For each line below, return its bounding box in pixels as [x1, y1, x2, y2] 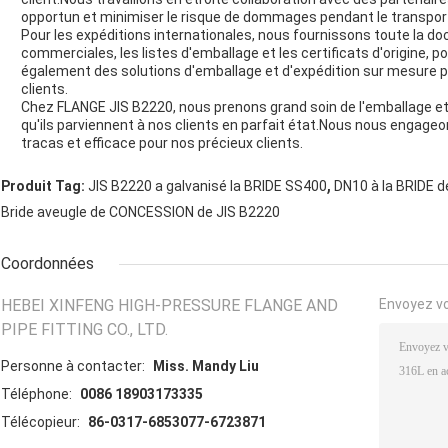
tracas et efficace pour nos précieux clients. [21, 135, 303, 152]
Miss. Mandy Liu [153, 358, 259, 375]
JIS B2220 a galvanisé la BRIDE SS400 [88, 178, 327, 195]
